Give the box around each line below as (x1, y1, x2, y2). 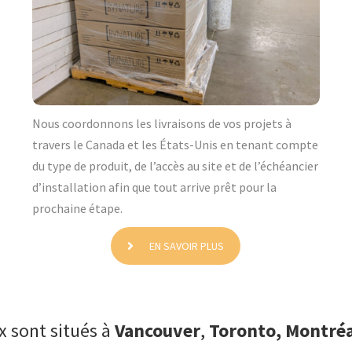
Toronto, (208, 318, 281, 343)
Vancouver (114, 318, 200, 343)
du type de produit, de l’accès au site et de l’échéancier (31, 158, 318, 174)
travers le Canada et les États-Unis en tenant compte (31, 137, 318, 153)
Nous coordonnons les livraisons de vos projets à (31, 115, 291, 132)
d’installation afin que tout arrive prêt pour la (31, 179, 277, 196)
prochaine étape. (31, 200, 123, 217)
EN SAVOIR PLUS (149, 239, 225, 254)
